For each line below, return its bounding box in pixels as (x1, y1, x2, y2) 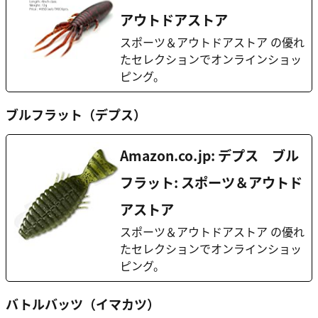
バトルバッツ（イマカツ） (6, 294, 160, 313)
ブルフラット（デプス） (6, 105, 146, 124)
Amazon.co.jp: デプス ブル (120, 145, 299, 165)
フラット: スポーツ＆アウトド (120, 172, 302, 192)
